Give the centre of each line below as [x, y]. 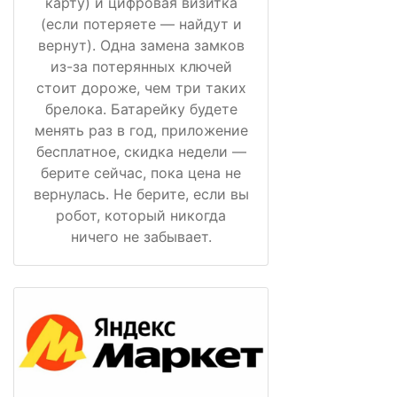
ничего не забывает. [141, 237]
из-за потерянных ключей [141, 67]
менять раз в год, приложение [141, 131]
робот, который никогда [141, 216]
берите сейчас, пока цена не [141, 173]
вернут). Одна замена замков [141, 46]
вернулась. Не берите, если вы [141, 195]
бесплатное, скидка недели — [141, 152]
